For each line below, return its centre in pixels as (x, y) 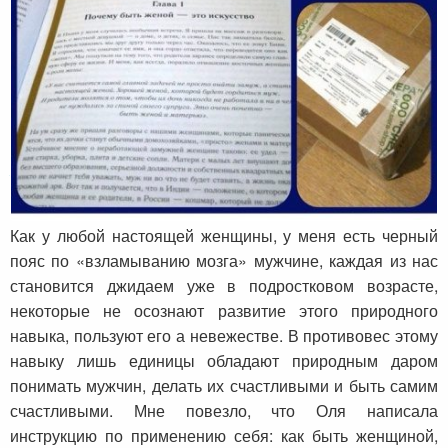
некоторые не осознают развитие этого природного (224, 311)
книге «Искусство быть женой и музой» (203, 194)
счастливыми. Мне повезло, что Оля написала (224, 411)
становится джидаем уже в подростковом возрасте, (224, 286)
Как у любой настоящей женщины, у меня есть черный (224, 236)
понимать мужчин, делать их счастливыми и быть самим (224, 386)
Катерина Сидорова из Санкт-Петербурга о (223, 167)
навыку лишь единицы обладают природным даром (224, 361)
